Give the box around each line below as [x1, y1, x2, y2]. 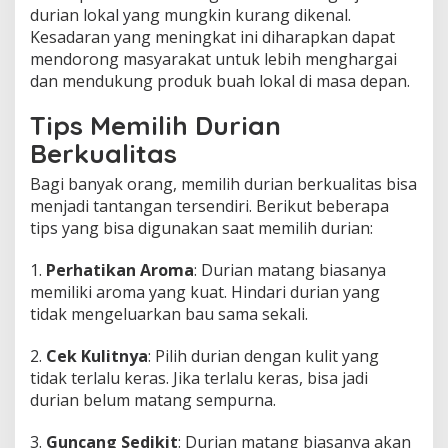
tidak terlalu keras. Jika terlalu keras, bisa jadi [30, 366, 368, 389]
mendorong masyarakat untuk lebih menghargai [30, 47, 397, 70]
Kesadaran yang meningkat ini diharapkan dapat [30, 25, 395, 48]
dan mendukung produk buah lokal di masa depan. [30, 69, 410, 92]
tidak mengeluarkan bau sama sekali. [30, 302, 308, 325]
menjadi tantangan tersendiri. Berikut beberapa [30, 194, 389, 217]
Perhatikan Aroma [46, 258, 194, 281]
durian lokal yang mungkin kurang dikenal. [30, 3, 351, 26]
